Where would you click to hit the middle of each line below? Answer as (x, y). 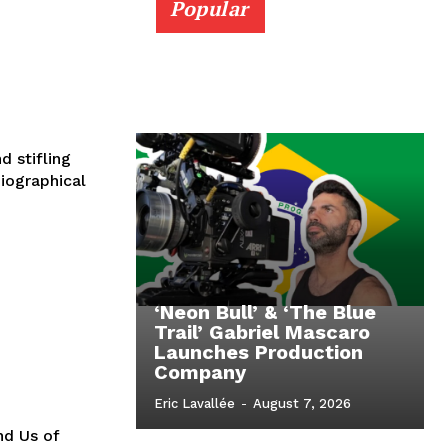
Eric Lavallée (194, 404)
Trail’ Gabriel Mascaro (262, 332)
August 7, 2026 (302, 404)
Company (200, 372)
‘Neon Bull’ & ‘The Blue (265, 312)
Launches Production (258, 352)
